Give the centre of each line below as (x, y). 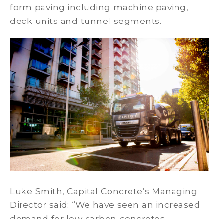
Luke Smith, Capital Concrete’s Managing (104, 191)
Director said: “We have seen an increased (105, 205)
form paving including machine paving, (99, 7)
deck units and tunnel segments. (86, 21)
